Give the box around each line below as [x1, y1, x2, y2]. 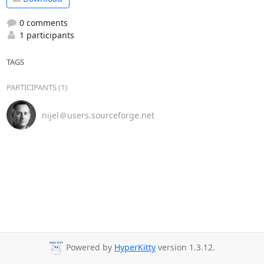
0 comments [16, 17, 68, 28]
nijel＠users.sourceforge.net [41, 109, 154, 121]
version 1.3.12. [156, 242, 215, 253]
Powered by [64, 242, 114, 253]
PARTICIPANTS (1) [6, 82, 67, 93]
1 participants [16, 29, 74, 41]
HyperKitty [114, 242, 156, 253]
